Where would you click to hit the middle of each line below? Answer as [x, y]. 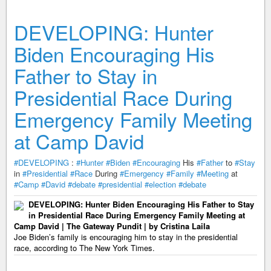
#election [160, 184]
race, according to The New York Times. [84, 247]
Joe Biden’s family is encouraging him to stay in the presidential [126, 237]
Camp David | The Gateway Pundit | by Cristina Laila [112, 226]
